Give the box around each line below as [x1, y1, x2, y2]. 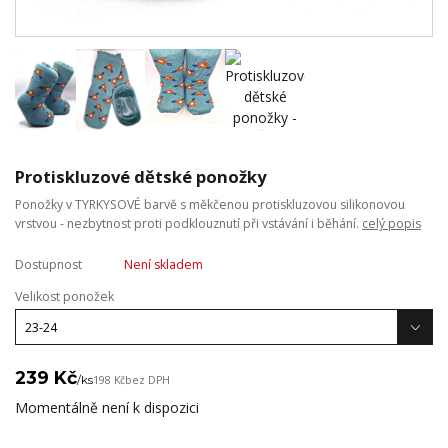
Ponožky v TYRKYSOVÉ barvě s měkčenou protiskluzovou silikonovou [15, 196, 405, 214]
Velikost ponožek [15, 288, 114, 306]
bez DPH [125, 373, 170, 388]
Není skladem [123, 256, 203, 274]
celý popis [362, 215, 421, 233]
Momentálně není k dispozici [15, 397, 199, 417]
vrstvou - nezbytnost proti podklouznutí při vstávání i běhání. [15, 215, 362, 233]
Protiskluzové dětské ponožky [15, 164, 266, 188]
